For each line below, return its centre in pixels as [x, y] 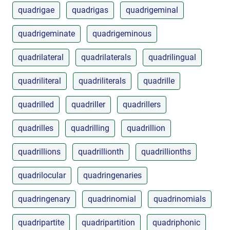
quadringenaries [112, 175]
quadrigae [36, 10]
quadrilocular [42, 175]
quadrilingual [172, 57]
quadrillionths [166, 151]
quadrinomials [180, 199]
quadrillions [39, 151]
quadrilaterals [106, 57]
